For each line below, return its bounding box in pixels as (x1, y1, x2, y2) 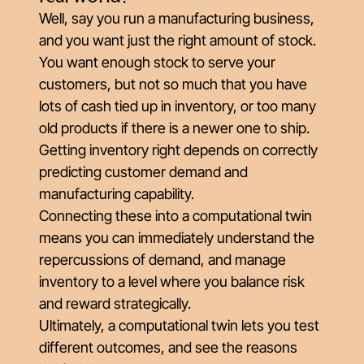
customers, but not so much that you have (39, 76, 307, 93)
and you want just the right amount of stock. (39, 32, 316, 49)
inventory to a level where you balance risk (39, 273, 305, 290)
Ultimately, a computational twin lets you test (39, 317, 319, 334)
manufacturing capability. (39, 185, 194, 202)
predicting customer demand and (39, 163, 248, 180)
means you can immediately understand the (39, 229, 314, 246)
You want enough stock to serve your (39, 54, 275, 71)
